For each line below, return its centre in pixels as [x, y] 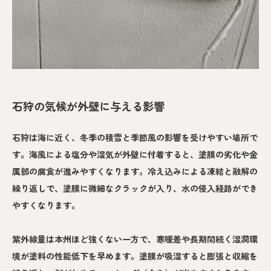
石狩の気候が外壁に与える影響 [88, 106]
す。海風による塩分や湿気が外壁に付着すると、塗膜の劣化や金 [135, 154]
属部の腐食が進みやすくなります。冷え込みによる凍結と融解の [135, 171]
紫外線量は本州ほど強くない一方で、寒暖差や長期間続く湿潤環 [135, 239]
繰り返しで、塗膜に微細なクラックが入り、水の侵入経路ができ [135, 188]
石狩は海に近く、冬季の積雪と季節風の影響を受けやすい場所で [135, 137]
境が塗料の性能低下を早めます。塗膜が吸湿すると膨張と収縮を [135, 256]
